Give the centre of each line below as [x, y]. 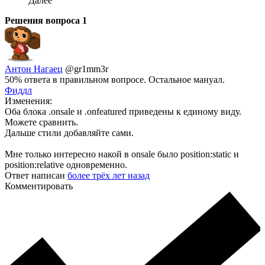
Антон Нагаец [34, 69]
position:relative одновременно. [66, 165]
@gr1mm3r [87, 69]
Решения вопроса [43, 21]
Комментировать [39, 186]
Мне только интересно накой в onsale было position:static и [122, 154]
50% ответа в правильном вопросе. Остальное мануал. [115, 80]
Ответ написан [36, 176]
